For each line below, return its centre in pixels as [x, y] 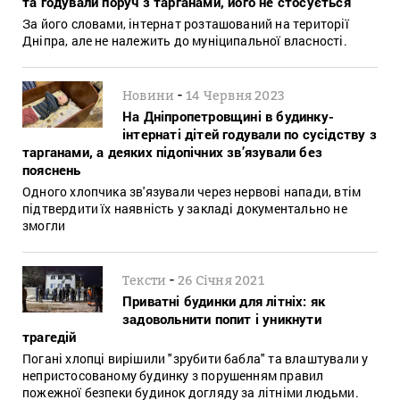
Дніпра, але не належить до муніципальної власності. [185, 40]
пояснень [52, 169]
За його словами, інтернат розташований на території [186, 23]
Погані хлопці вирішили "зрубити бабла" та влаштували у [196, 358]
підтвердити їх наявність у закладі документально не [185, 208]
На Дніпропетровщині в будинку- [228, 116]
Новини [149, 95]
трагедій [50, 336]
